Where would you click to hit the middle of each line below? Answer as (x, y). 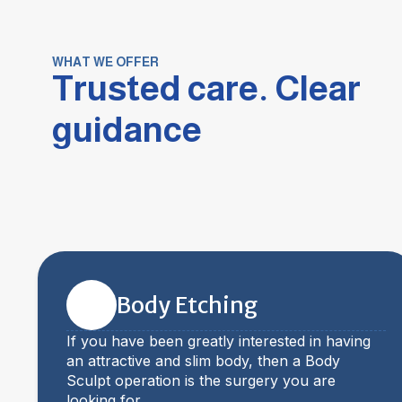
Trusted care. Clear (206, 88)
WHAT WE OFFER (105, 62)
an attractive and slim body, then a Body (203, 361)
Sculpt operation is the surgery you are (201, 380)
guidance (127, 130)
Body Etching (187, 305)
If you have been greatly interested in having (218, 341)
